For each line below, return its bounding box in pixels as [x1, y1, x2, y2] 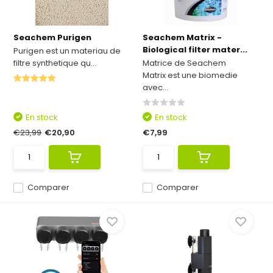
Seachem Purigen [13, 32, 92, 43]
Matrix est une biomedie [143, 69, 238, 81]
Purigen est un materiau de [13, 45, 121, 57]
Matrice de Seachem [143, 57, 226, 69]
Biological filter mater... [143, 44, 247, 55]
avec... [143, 82, 168, 93]
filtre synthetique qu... [13, 57, 97, 69]
